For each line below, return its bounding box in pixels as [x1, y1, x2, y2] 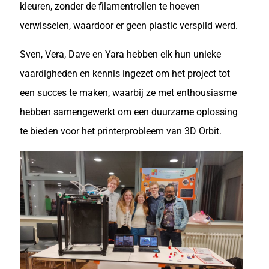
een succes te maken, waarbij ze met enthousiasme [20, 87, 237, 98]
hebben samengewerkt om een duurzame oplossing [20, 106, 238, 118]
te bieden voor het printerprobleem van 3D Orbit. [20, 125, 222, 137]
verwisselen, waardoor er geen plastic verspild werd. [20, 20, 238, 31]
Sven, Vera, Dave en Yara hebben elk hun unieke [20, 49, 221, 60]
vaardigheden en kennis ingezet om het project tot [20, 68, 230, 79]
